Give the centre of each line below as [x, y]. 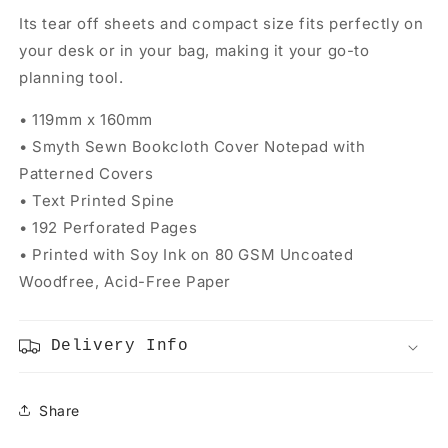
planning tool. [71, 77]
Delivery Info [119, 346]
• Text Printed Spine [97, 200]
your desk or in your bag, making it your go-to [194, 50]
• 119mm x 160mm [86, 119]
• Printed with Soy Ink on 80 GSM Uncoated [186, 254]
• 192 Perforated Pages [108, 227]
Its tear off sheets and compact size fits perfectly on [221, 23]
